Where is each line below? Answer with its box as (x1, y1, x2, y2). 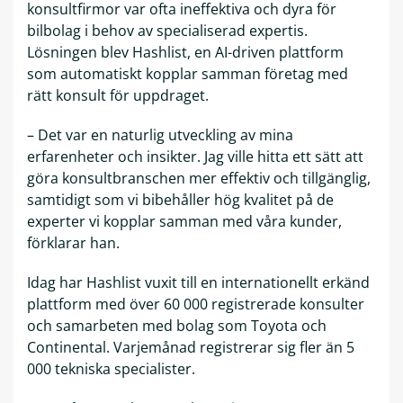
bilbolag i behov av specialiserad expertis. (27, 21, 308, 41)
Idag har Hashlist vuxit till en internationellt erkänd (27, 273, 370, 293)
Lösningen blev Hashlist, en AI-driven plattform (27, 42, 344, 63)
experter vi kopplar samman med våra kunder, (27, 211, 342, 232)
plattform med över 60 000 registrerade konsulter (27, 294, 364, 315)
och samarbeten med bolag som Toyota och (27, 316, 327, 336)
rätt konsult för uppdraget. (27, 85, 209, 106)
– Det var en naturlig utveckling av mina (27, 125, 293, 146)
